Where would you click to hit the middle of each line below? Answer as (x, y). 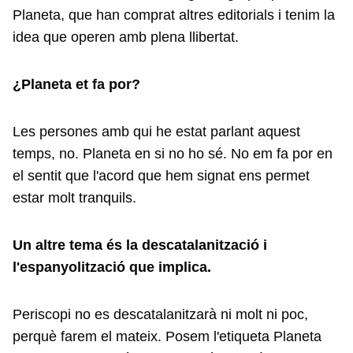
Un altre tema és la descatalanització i (140, 245)
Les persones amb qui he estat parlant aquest (156, 132)
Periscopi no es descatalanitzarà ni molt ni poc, (160, 314)
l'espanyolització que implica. (114, 267)
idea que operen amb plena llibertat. (126, 37)
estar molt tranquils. (76, 198)
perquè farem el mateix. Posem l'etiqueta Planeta (167, 336)
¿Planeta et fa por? (76, 84)
